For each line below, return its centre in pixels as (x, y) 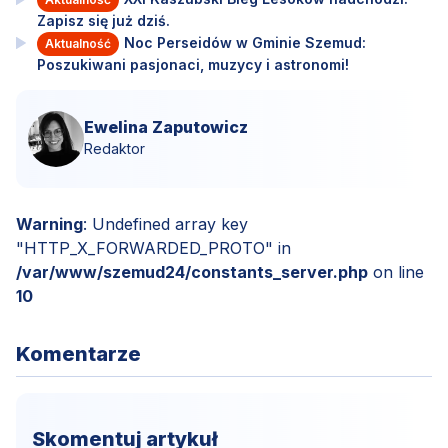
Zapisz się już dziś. (103, 21)
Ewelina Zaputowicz (166, 126)
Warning (49, 223)
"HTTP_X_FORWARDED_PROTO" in (153, 247)
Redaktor (114, 148)
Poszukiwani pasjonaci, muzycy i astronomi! (192, 65)
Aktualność (77, 44)
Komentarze (78, 353)
